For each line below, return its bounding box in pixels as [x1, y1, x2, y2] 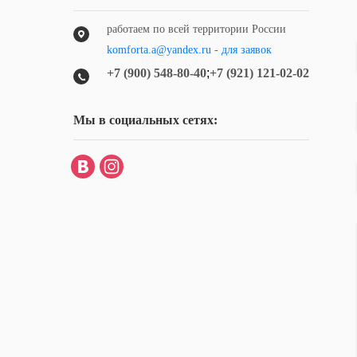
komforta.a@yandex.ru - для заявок [107, 44, 272, 56]
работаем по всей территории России [107, 23, 286, 35]
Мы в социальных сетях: [73, 113, 218, 127]
